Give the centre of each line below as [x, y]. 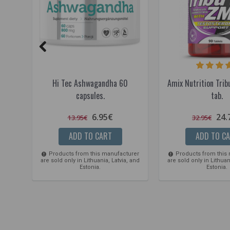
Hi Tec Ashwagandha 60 [90, 83]
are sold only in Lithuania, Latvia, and [90, 160]
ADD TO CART [90, 136]
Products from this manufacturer [93, 154]
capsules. [90, 95]
